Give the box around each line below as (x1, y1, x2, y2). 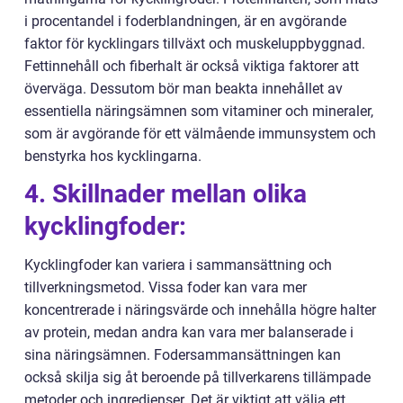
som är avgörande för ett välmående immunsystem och (24, 125, 376, 143)
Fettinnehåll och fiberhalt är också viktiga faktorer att (24, 58, 359, 76)
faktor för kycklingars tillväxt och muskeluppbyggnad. (24, 35, 365, 53)
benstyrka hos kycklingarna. (24, 148, 201, 166)
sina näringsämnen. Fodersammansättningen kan (24, 346, 341, 364)
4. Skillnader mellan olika (24, 179, 307, 210)
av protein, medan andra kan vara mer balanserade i (24, 324, 354, 342)
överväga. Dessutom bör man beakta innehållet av (24, 80, 343, 98)
